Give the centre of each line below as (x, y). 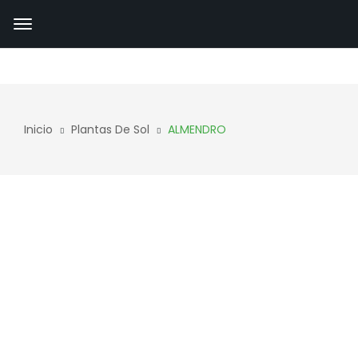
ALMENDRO (197, 129)
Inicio (38, 129)
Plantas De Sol (110, 129)
